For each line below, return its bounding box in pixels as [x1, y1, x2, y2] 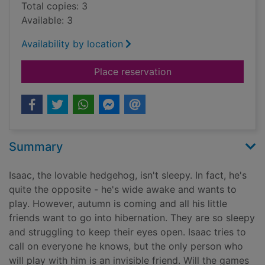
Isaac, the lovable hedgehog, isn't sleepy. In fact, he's [9, 169, 247, 182]
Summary [9, 140, 63, 154]
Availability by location [21, 38, 123, 50]
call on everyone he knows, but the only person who [9, 240, 243, 253]
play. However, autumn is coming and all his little [9, 198, 227, 210]
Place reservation [93, 66, 172, 78]
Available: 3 [21, 14, 73, 27]
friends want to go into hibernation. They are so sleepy [9, 212, 255, 224]
